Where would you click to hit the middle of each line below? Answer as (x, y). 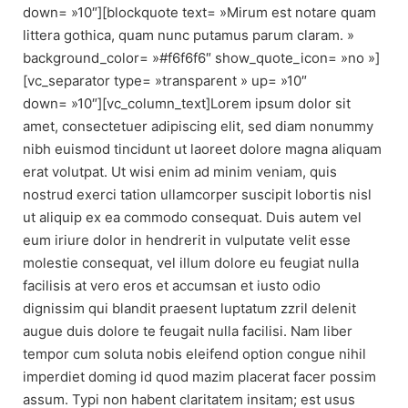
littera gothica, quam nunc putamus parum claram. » (189, 36)
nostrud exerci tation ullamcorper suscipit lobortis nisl (197, 195)
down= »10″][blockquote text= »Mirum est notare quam (199, 13)
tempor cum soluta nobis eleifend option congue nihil (194, 354)
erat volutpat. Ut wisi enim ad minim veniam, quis (180, 172)
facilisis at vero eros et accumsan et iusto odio (172, 286)
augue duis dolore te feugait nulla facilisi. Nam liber (188, 331)
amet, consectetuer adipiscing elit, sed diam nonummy (198, 127)
